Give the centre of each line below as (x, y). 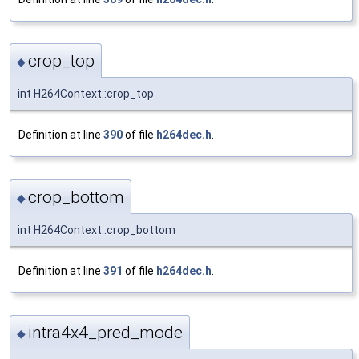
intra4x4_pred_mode (105, 333)
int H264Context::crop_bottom (97, 230)
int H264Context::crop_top (86, 94)
